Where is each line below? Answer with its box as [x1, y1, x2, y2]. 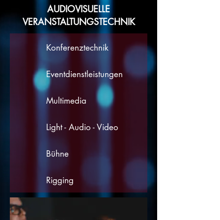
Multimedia [46, 95, 86, 106]
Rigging [46, 175, 74, 186]
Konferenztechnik [46, 42, 109, 53]
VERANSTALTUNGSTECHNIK [22, 16, 135, 27]
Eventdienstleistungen [46, 69, 123, 80]
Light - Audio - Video [46, 122, 118, 133]
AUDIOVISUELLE [47, 3, 110, 15]
